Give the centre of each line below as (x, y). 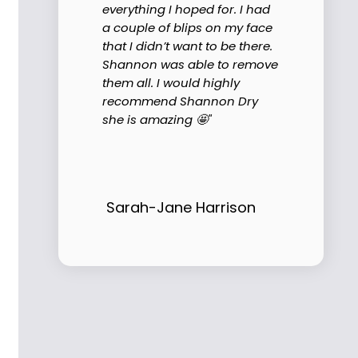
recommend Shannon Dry (180, 101)
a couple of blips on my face (187, 27)
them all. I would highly (171, 82)
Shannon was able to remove (190, 64)
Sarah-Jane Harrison (181, 207)
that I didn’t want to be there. (187, 46)
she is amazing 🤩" (157, 119)
